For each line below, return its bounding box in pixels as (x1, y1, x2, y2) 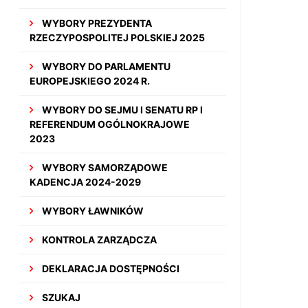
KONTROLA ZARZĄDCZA (40, 234, 157, 245)
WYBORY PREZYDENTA (40, 17, 153, 29)
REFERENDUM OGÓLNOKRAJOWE (30, 118, 190, 130)
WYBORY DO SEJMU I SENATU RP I (40, 104, 203, 115)
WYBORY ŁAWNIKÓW (40, 205, 144, 217)
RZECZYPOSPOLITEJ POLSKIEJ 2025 (30, 32, 206, 43)
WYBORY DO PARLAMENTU (40, 60, 171, 72)
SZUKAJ (40, 291, 81, 303)
